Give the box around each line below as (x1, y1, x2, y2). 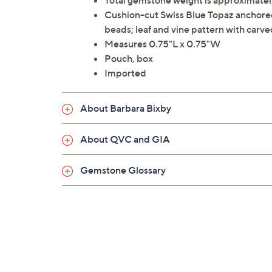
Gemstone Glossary (80, 164, 166, 177)
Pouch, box (104, 52, 153, 65)
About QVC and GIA (80, 133, 170, 146)
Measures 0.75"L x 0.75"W (104, 38, 220, 50)
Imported (104, 67, 146, 80)
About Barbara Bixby (80, 102, 171, 115)
